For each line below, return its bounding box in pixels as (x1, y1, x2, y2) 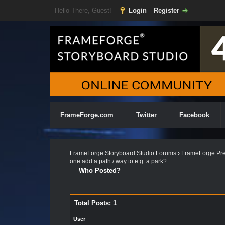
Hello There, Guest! (54, 7, 114, 14)
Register (153, 7, 179, 14)
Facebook (179, 111, 209, 119)
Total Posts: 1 (74, 199, 117, 207)
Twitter (136, 111, 157, 119)
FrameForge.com (60, 111, 114, 119)
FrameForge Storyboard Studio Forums (69, 150, 176, 157)
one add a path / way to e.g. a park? (69, 158, 167, 165)
